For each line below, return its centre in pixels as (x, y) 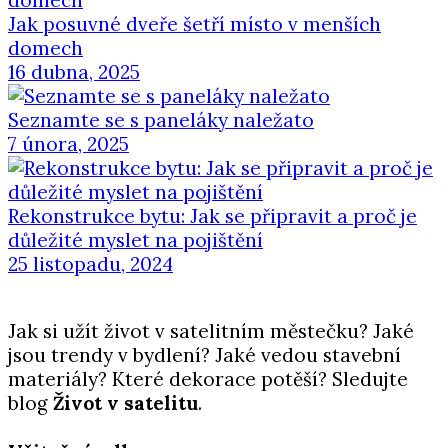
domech (45, 48)
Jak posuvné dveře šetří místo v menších (194, 24)
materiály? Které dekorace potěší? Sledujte (208, 379)
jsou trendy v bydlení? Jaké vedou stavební (204, 355)
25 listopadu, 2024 (90, 264)
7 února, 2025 (68, 144)
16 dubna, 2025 (74, 72)
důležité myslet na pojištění (135, 240)
